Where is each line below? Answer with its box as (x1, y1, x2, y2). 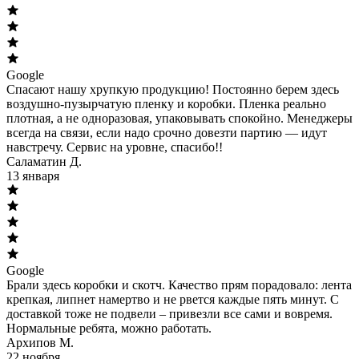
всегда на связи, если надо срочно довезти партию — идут (6, 125, 327, 139)
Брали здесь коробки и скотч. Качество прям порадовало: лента (6, 277, 352, 292)
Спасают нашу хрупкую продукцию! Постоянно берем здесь (6, 82, 339, 96)
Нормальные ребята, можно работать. (6, 321, 212, 335)
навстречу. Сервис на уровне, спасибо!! (6, 139, 223, 154)
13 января (6, 168, 59, 183)
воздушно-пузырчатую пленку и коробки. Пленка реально (6, 96, 326, 111)
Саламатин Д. (6, 154, 82, 168)
